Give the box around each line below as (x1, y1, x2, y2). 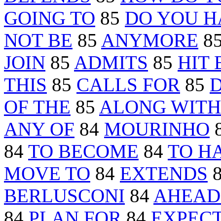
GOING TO (4, 7, 95, 29)
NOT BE (4, 30, 73, 51)
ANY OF (4, 118, 74, 140)
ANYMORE (101, 30, 198, 51)
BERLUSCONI (4, 185, 125, 207)
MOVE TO (4, 163, 90, 184)
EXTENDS (120, 163, 208, 184)
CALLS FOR (76, 74, 180, 96)
